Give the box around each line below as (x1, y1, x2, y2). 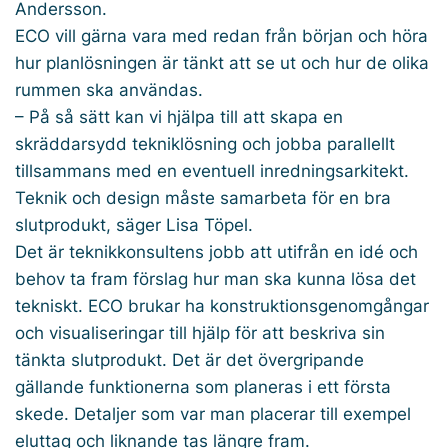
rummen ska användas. (15, 79, 208, 100)
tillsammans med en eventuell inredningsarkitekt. (15, 160, 409, 181)
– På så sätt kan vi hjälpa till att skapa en (15, 106, 343, 127)
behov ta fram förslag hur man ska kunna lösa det (15, 268, 416, 289)
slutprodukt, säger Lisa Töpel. (15, 214, 253, 235)
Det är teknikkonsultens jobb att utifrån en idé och (15, 241, 418, 262)
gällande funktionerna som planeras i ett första (15, 376, 391, 397)
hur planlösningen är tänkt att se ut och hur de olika (15, 52, 429, 73)
